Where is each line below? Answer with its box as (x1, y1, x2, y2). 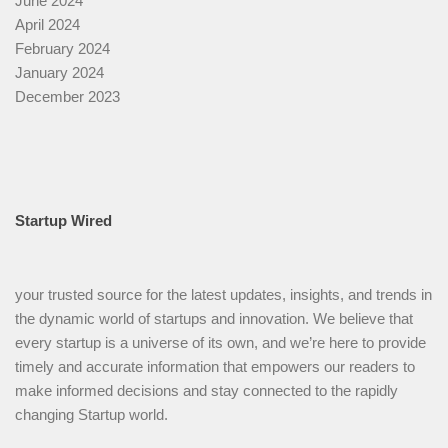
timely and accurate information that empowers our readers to (15, 358, 415, 376)
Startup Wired (15, 212, 112, 230)
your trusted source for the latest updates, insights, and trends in (15, 286, 432, 304)
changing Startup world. (15, 406, 168, 424)
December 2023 (15, 88, 120, 106)
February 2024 (15, 40, 110, 58)
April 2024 (15, 16, 80, 34)
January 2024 (15, 64, 104, 82)
